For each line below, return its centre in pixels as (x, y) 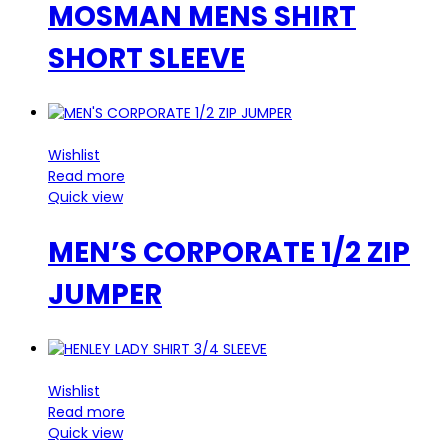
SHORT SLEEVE (146, 59)
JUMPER (105, 294)
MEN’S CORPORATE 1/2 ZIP (229, 252)
